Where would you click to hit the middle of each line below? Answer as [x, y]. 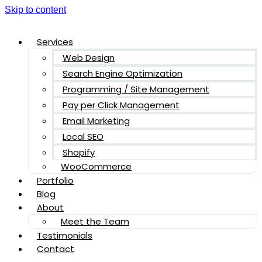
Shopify [79, 152]
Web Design [89, 58]
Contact [56, 249]
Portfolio [55, 180]
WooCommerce [96, 166]
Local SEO [83, 137]
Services [55, 42]
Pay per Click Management [121, 105]
